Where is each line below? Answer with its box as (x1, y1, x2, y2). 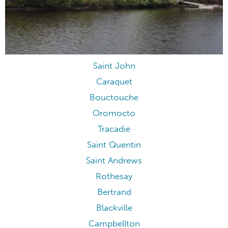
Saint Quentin (87, 139, 141, 151)
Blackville (96, 203, 132, 214)
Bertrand (97, 187, 131, 198)
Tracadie (98, 124, 130, 135)
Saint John (93, 61, 135, 72)
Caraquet (96, 76, 132, 88)
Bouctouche (90, 92, 138, 103)
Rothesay (96, 171, 132, 182)
